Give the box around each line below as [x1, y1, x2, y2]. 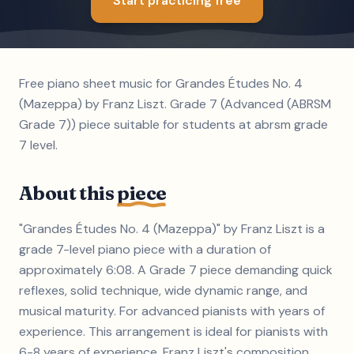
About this [19, 182, 118, 205]
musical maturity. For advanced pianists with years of [19, 303, 325, 319]
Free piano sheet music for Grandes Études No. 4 [19, 75, 303, 92]
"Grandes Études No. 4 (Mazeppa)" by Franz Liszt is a [19, 220, 325, 237]
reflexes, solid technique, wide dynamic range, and [19, 282, 307, 299]
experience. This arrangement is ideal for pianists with [19, 323, 328, 340]
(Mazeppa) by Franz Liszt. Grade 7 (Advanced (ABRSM [19, 96, 331, 112]
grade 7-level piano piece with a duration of [19, 241, 271, 258]
